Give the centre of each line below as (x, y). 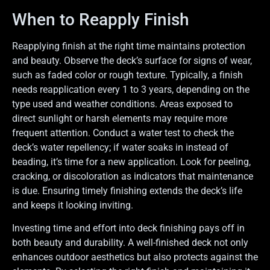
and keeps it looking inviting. (73, 205)
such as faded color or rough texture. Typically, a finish (127, 75)
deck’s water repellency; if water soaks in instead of (120, 147)
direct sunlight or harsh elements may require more (120, 118)
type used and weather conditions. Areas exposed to (122, 104)
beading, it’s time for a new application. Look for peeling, (131, 162)
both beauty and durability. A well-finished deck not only (130, 242)
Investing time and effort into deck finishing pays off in (128, 228)
